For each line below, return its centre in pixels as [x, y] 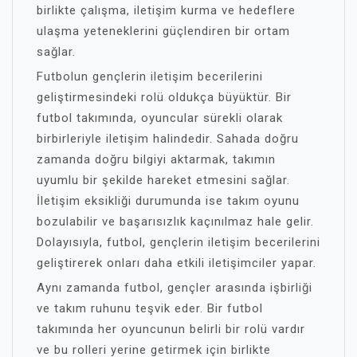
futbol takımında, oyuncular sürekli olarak [160, 118]
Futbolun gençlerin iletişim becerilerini [150, 76]
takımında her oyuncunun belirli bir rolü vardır [171, 329]
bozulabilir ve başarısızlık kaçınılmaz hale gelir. [175, 222]
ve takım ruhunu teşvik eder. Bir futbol [150, 308]
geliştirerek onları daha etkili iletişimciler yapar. [177, 263]
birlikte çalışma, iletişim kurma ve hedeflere [166, 10]
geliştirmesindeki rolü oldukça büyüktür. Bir [164, 97]
